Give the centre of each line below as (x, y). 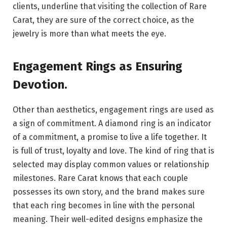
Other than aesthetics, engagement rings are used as (113, 109)
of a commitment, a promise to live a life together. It (110, 137)
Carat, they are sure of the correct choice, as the (103, 20)
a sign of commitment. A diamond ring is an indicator (112, 123)
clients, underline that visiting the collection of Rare (110, 7)
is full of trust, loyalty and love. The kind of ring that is (113, 150)
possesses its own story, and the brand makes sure (109, 192)
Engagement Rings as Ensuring (98, 66)
